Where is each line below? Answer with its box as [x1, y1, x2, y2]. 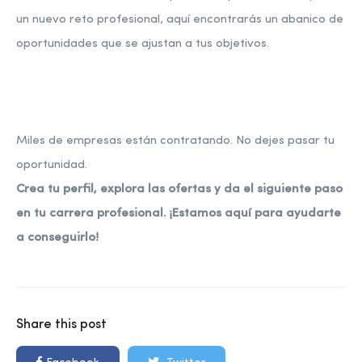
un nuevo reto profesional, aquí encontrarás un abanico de [16, 13, 343, 26]
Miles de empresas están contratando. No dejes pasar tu [16, 134, 335, 147]
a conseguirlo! [16, 231, 99, 244]
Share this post [16, 318, 107, 331]
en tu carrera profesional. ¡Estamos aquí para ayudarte [16, 207, 341, 220]
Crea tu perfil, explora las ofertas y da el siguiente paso [16, 183, 343, 196]
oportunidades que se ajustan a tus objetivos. [16, 37, 269, 50]
